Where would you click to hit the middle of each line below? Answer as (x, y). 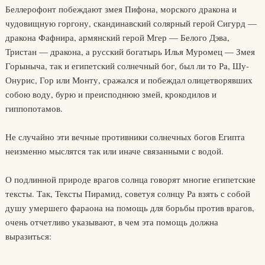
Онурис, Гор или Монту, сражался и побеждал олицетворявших (129, 80)
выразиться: (28, 236)
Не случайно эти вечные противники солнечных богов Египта (125, 137)
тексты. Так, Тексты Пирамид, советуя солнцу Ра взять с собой (127, 193)
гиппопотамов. (34, 108)
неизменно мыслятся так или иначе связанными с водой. (114, 151)
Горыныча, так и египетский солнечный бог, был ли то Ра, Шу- (127, 66)
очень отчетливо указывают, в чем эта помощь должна (112, 222)
